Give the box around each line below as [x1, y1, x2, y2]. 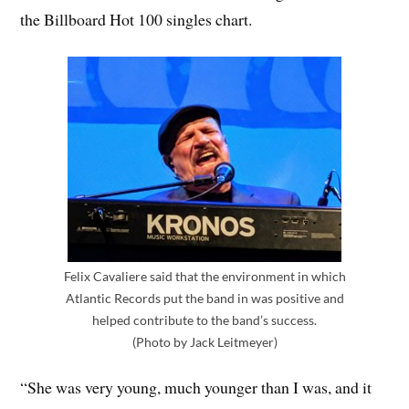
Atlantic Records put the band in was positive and [65, 290, 344, 307]
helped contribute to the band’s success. [92, 312, 317, 329]
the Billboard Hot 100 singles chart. [20, 7, 253, 30]
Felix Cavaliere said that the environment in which [63, 268, 346, 285]
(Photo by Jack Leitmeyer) [131, 334, 278, 351]
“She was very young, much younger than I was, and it [20, 375, 372, 398]
